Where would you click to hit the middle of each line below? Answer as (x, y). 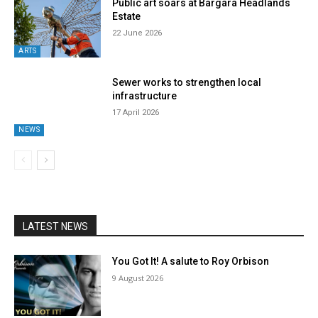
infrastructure (145, 95)
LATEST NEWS (55, 227)
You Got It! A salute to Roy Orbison (191, 262)
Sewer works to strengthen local (187, 82)
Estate (127, 16)
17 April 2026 (136, 112)
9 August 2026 (138, 278)
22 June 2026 (137, 33)
